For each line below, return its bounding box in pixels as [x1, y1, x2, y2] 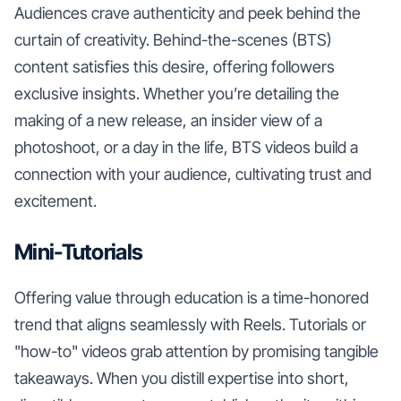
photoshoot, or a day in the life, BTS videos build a [14, 137, 358, 157]
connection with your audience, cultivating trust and [14, 164, 371, 183]
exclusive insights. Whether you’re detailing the [14, 83, 339, 103]
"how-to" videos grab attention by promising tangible [14, 341, 379, 361]
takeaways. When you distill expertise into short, [14, 368, 349, 388]
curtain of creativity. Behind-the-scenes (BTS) [14, 30, 332, 49]
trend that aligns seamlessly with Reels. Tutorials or [14, 314, 366, 334]
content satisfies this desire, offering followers [14, 56, 335, 76]
